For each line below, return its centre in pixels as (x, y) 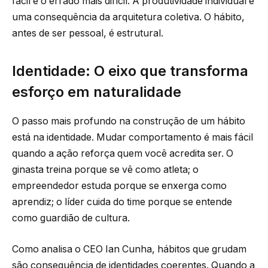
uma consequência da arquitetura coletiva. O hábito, (128, 17)
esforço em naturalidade (97, 92)
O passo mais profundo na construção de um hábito (129, 121)
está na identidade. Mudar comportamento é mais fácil (133, 138)
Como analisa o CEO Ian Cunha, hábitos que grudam (129, 249)
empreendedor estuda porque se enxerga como (119, 186)
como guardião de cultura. (71, 218)
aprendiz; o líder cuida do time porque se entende (122, 202)
